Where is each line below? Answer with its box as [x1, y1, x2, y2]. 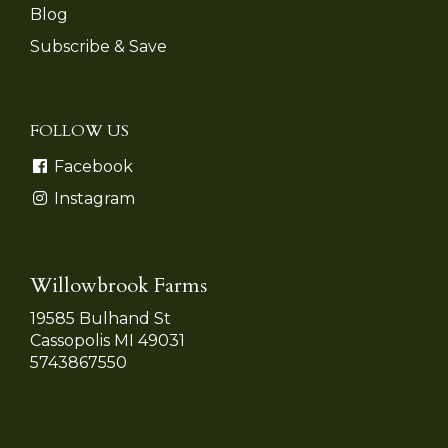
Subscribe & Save [30, 36, 167, 56]
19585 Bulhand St [30, 308, 171, 328]
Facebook [50, 156, 133, 176]
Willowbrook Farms [30, 271, 207, 299]
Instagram [50, 188, 135, 208]
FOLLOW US [30, 119, 129, 142]
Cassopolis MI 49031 [30, 330, 185, 350]
